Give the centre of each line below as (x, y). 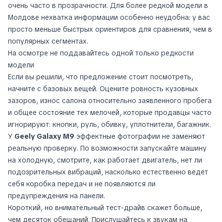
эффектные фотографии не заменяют (140, 136)
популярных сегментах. (48, 41)
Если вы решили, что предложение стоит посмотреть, (101, 77)
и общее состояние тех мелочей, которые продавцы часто (110, 112)
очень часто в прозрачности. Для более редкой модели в (108, 5)
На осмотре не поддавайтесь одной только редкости (101, 53)
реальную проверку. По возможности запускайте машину (107, 148)
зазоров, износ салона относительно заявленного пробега (110, 101)
